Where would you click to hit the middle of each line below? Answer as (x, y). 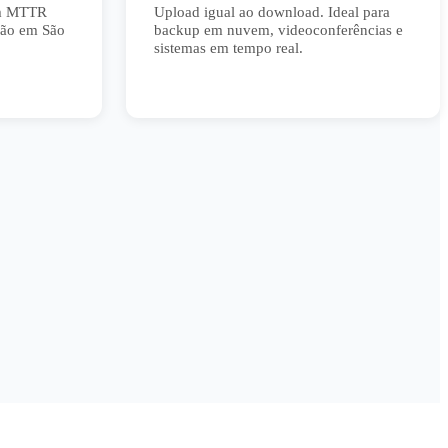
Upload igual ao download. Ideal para (272, 12)
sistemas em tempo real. (228, 48)
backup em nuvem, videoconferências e (278, 30)
